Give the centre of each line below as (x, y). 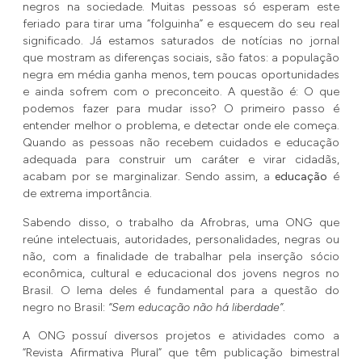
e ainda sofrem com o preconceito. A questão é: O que (181, 92)
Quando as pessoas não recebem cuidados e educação (181, 143)
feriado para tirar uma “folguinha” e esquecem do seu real (181, 24)
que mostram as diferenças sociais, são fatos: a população (181, 58)
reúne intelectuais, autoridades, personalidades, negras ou (181, 239)
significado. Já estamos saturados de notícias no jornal (181, 41)
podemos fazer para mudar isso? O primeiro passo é (181, 109)
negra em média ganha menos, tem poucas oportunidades (181, 75)
